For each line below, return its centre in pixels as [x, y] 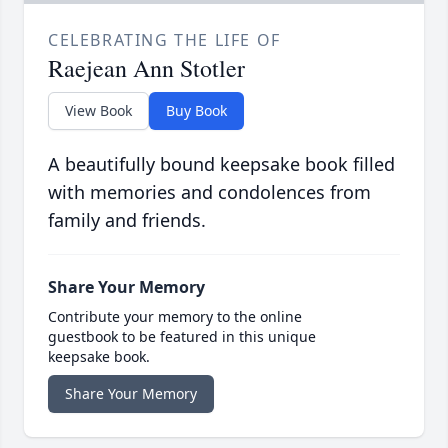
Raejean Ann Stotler [146, 68]
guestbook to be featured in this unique [182, 337]
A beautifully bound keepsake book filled [221, 164]
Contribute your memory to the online [175, 317]
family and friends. [127, 220]
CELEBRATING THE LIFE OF [164, 40]
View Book [98, 111]
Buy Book [196, 111]
